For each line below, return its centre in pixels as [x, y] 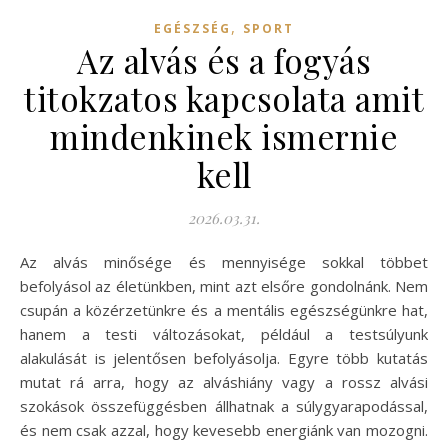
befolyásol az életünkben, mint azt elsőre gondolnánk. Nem [224, 285]
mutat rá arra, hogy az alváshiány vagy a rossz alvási [224, 381]
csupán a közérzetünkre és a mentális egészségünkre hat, [224, 309]
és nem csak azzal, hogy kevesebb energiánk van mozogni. [224, 429]
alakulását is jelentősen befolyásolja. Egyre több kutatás [224, 357]
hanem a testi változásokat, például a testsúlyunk [224, 333]
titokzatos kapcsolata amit [224, 97]
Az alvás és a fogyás [224, 59]
